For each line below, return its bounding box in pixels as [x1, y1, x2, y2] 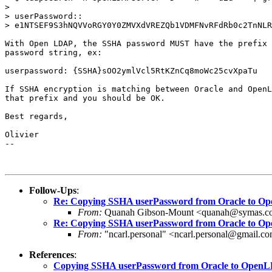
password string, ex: [5, 47, 102, 57]
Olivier [5, 129, 39, 139]
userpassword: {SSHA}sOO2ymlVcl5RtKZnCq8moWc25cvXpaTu [5, 66, 257, 75]
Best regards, [5, 111, 68, 121]
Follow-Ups [29, 185, 76, 195]
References [29, 249, 74, 260]
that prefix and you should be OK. [5, 93, 165, 103]
